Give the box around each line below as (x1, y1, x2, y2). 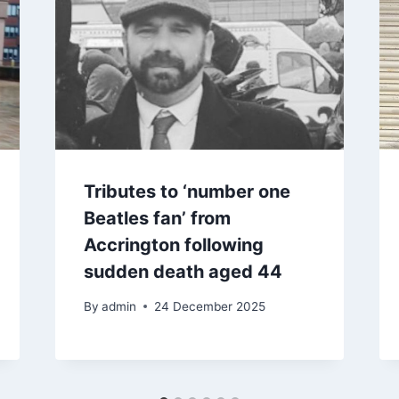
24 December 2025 (153, 298, 265, 313)
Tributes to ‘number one (83, 181, 290, 203)
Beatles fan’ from (83, 208, 231, 230)
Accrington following (83, 234, 264, 256)
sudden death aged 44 (83, 261, 282, 283)
